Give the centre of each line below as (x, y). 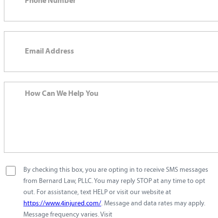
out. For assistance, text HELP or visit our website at (97, 192)
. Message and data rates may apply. (153, 203)
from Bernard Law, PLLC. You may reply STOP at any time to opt (114, 181)
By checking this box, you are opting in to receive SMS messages (116, 170)
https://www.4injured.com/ (62, 203)
